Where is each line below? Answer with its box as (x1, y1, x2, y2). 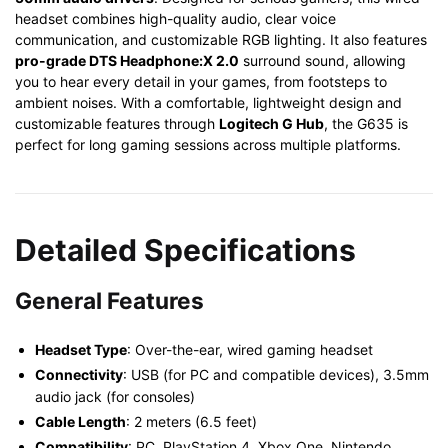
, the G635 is (324, 114, 408, 132)
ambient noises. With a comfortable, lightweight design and (15, 93, 402, 111)
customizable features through (15, 114, 219, 132)
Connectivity (35, 365, 123, 383)
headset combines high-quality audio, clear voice (15, 9, 336, 27)
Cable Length (35, 412, 126, 430)
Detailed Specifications (15, 231, 356, 268)
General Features (15, 286, 204, 314)
